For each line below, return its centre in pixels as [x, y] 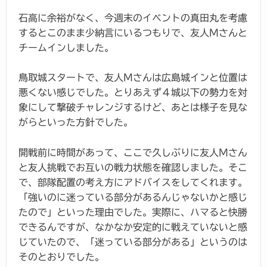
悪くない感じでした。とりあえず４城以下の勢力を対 [133, 93]
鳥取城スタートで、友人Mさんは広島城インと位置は [133, 78]
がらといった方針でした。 [76, 122]
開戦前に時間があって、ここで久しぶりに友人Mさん [133, 152]
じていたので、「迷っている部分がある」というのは [133, 242]
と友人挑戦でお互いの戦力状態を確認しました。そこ [133, 167]
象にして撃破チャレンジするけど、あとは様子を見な [133, 108]
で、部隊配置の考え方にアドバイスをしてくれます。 [133, 182]
